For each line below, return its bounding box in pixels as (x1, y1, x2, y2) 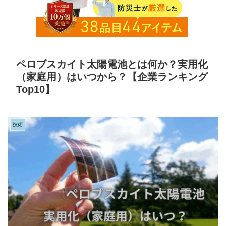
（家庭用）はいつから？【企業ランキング (16, 71, 208, 82)
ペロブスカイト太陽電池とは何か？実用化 (16, 58, 208, 70)
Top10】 (16, 83, 55, 95)
